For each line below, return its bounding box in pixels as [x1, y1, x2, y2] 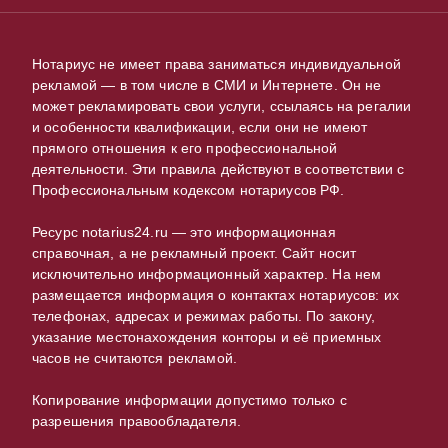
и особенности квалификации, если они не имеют [32, 119, 368, 135]
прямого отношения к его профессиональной [32, 140, 338, 156]
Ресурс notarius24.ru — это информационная [32, 224, 336, 240]
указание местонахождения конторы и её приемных [32, 329, 382, 345]
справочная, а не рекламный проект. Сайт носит [32, 245, 357, 261]
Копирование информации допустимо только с [32, 392, 347, 408]
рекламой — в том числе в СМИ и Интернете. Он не [32, 77, 382, 93]
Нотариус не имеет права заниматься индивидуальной [32, 56, 401, 72]
